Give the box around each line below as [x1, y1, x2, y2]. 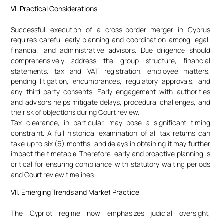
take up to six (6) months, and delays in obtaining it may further [11, 139, 210, 148]
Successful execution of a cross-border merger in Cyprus [11, 25, 210, 35]
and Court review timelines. [11, 170, 96, 180]
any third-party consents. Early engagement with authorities [11, 87, 210, 97]
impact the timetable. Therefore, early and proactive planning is [11, 149, 210, 159]
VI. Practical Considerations [11, 4, 98, 14]
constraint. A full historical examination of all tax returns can [11, 128, 210, 138]
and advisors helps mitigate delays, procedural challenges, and [11, 97, 210, 107]
